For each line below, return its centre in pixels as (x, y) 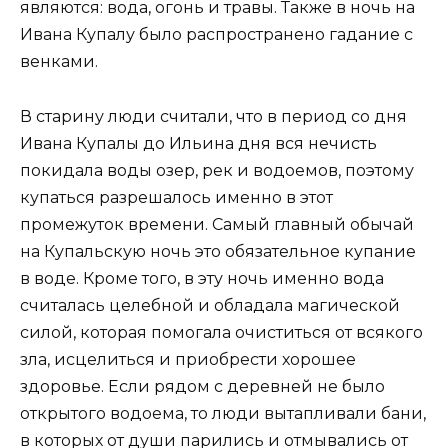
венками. (59, 62)
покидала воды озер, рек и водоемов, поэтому (217, 170)
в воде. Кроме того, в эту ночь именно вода (202, 278)
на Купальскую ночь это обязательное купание (218, 251)
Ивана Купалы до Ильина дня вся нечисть (198, 143)
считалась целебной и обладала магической (210, 305)
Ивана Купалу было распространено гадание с (216, 35)
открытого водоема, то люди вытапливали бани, (223, 413)
